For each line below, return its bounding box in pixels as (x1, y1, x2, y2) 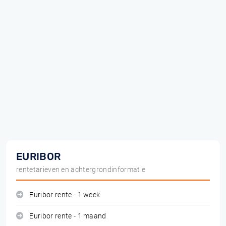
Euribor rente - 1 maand (29, 212, 106, 220)
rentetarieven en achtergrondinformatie (16, 165, 146, 174)
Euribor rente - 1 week (29, 191, 100, 199)
